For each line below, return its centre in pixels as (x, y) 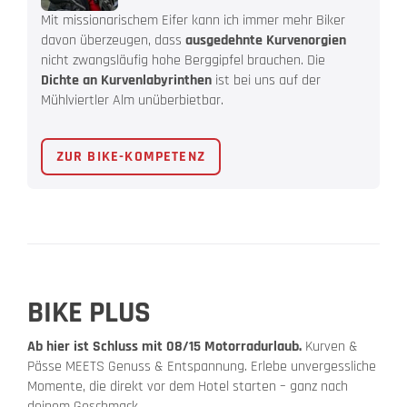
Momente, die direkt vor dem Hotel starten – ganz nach (188, 387)
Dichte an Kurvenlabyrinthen (126, 81)
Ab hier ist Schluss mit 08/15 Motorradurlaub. (164, 347)
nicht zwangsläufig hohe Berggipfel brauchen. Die (183, 61)
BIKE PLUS (89, 313)
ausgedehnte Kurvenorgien (266, 41)
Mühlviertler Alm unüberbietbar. (132, 101)
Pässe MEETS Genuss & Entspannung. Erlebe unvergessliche (202, 367)
